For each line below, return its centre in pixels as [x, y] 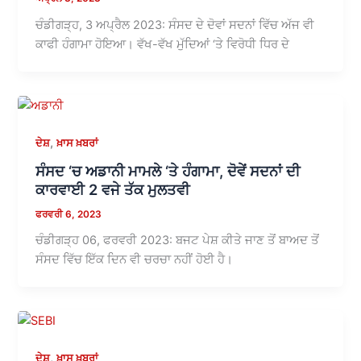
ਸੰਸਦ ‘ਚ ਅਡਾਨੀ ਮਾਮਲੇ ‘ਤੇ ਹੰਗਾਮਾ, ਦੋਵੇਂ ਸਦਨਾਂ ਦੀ [168, 170]
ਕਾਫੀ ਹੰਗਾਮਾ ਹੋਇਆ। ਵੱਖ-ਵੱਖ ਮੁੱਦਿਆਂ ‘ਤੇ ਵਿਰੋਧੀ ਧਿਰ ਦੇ [163, 44]
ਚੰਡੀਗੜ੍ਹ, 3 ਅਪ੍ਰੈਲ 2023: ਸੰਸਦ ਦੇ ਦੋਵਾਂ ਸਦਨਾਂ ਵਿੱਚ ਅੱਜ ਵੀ [175, 25]
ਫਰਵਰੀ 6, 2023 [69, 214]
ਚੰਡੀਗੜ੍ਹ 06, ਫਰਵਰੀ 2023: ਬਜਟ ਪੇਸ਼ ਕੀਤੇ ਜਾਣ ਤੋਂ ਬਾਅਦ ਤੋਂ [178, 241]
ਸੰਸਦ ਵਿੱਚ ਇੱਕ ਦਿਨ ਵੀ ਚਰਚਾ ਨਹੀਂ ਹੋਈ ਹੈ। [135, 260]
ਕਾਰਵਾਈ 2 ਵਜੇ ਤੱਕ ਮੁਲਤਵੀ [113, 189]
